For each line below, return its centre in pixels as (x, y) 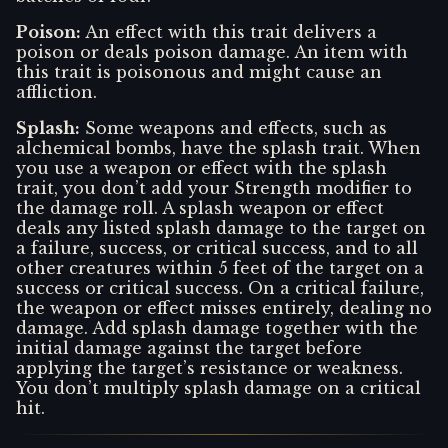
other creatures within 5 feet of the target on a (220, 267)
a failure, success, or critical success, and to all (217, 247)
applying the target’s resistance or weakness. (209, 367)
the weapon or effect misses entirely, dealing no (224, 307)
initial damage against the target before (189, 347)
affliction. (56, 91)
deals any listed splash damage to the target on (221, 227)
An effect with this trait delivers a (231, 31)
